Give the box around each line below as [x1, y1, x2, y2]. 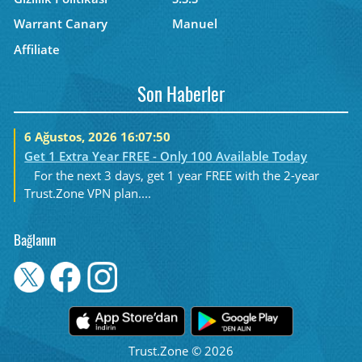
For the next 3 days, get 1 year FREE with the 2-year [33, 167, 319, 184]
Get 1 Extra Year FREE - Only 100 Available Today [24, 147, 308, 164]
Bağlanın [13, 234, 56, 249]
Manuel [172, 15, 218, 32]
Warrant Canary [13, 15, 107, 32]
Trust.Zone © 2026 [128, 343, 234, 360]
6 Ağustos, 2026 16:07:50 [24, 128, 171, 145]
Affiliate [13, 40, 60, 57]
